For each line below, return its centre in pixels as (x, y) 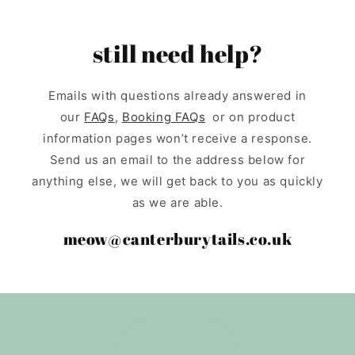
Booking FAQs (164, 116)
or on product (250, 116)
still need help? (177, 53)
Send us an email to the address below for (177, 159)
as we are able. (177, 202)
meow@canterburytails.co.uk (177, 239)
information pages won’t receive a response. (177, 138)
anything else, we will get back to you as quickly (177, 181)
